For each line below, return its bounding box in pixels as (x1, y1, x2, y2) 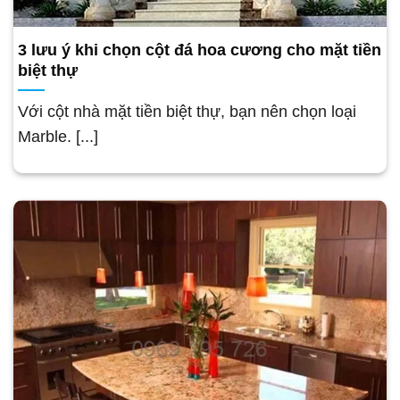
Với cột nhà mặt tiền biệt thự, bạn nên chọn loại (18, 102, 356, 121)
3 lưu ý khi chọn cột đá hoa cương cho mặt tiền (18, 40, 381, 59)
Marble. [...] (18, 127, 98, 146)
